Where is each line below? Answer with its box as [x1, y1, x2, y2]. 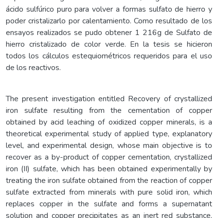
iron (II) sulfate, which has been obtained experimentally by [6, 163, 212, 174]
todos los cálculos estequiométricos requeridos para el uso [6, 50, 212, 61]
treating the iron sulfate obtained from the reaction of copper [6, 175, 212, 186]
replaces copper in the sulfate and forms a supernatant [6, 198, 212, 209]
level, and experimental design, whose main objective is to [6, 140, 212, 151]
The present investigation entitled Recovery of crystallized [6, 93, 212, 104]
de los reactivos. [6, 62, 61, 73]
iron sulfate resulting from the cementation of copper [6, 105, 212, 116]
